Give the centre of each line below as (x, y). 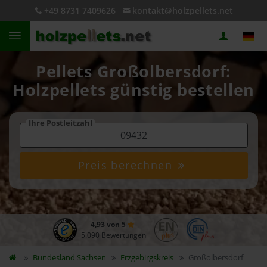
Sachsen (91, 257)
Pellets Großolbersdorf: (133, 72)
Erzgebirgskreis (147, 257)
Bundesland (55, 257)
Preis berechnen (127, 165)
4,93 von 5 (109, 224)
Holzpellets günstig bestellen (133, 90)
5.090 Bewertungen (113, 235)
